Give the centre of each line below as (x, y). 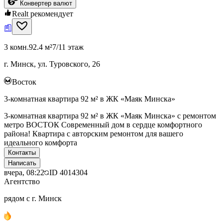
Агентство (22, 181)
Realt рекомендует (43, 13)
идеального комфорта (41, 142)
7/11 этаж (68, 47)
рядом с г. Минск (33, 198)
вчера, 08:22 (24, 172)
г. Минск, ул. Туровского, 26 (52, 64)
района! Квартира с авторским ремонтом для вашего (94, 133)
